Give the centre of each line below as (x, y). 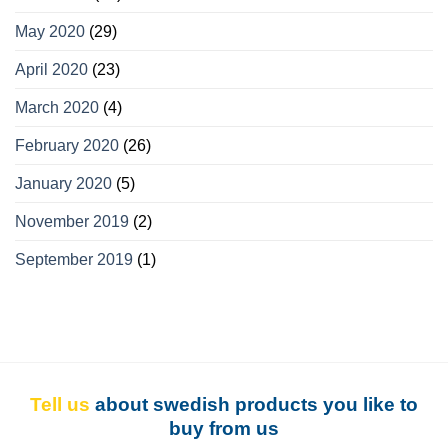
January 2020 (63, 183)
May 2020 (50, 31)
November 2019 (72, 221)
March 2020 (57, 107)
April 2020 (51, 69)
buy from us (224, 428)
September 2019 (74, 259)
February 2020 (67, 145)
